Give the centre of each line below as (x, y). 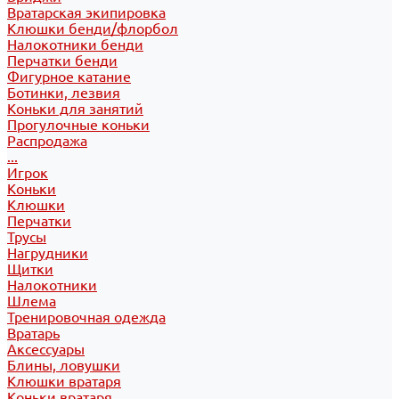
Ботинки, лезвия (64, 93)
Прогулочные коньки (78, 125)
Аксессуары (46, 349)
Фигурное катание (69, 77)
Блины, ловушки (64, 365)
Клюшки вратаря (64, 381)
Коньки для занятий (75, 109)
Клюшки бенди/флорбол (93, 28)
